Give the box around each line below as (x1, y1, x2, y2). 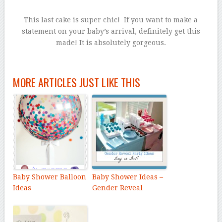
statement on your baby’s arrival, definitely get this (21, 27, 200, 36)
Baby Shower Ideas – (92, 173, 164, 181)
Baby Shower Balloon (13, 173, 87, 181)
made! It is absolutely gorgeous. (55, 39, 166, 47)
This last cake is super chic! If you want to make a (24, 16, 198, 24)
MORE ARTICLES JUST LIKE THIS (13, 74, 141, 91)
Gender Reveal (92, 184, 143, 192)
